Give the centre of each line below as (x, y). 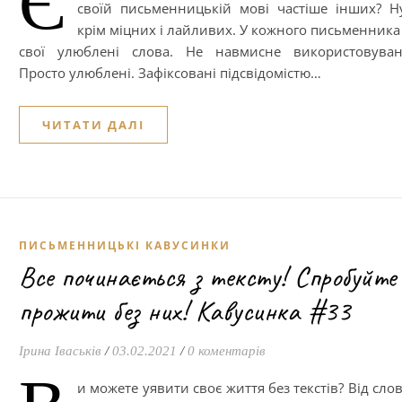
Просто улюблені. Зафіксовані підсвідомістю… (170, 73)
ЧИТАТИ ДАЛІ (93, 125)
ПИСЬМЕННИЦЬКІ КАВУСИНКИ (125, 245)
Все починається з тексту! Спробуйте (208, 277)
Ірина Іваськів (60, 351)
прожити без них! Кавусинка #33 (184, 311)
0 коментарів (227, 351)
